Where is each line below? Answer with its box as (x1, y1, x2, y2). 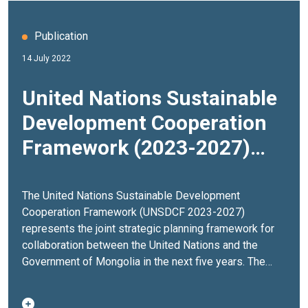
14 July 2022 (22, 54, 71, 64)
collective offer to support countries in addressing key (22, 288, 283, 302)
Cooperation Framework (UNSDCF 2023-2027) (22, 206, 245, 219)
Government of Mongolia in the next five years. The (22, 255, 247, 269)
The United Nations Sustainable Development (22, 189, 240, 203)
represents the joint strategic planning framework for (22, 222, 274, 236)
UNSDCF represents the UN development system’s (22, 272, 267, 285)
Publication (34, 30, 88, 43)
